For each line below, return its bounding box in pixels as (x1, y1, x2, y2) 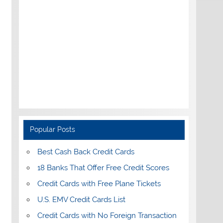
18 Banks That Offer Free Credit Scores (37, 163, 169, 173)
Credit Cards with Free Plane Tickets (37, 179, 161, 189)
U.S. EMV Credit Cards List (37, 195, 125, 205)
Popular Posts (30, 125, 76, 134)
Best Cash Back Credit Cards (37, 147, 134, 157)
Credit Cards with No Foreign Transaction (37, 211, 177, 221)
